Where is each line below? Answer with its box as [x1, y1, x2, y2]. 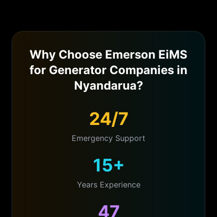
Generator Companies [49, 63, 174, 77]
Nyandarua [74, 78, 137, 93]
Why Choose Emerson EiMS [30, 47, 187, 62]
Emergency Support [72, 133, 145, 143]
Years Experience [77, 180, 140, 189]
